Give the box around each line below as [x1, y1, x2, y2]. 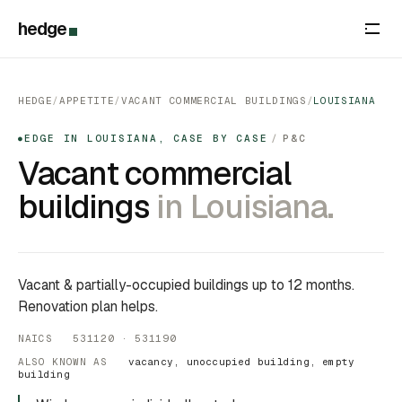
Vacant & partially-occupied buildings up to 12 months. [18, 275, 354, 294]
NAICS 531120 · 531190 [18, 332, 177, 345]
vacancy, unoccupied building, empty [127, 355, 355, 368]
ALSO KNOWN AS [18, 355, 128, 368]
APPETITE [58, 94, 115, 107]
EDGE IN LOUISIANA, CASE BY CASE [23, 132, 268, 144]
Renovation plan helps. [18, 297, 158, 316]
